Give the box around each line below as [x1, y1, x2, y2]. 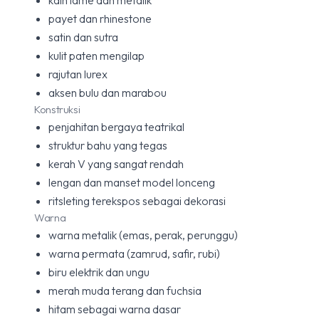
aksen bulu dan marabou [48, 85, 167, 100]
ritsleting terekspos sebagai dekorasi [48, 194, 226, 208]
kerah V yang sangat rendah [48, 157, 184, 171]
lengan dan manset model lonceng [48, 175, 215, 189]
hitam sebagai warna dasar [48, 302, 181, 316]
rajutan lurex [48, 67, 108, 81]
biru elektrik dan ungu [48, 265, 150, 279]
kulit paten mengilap [48, 48, 145, 63]
